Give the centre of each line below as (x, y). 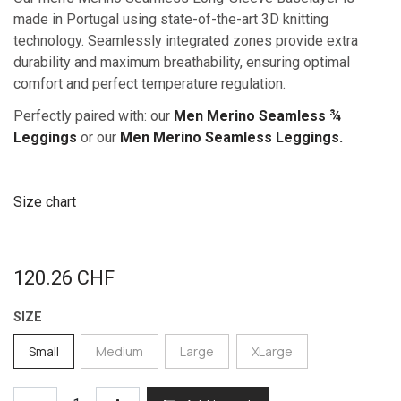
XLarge (272, 352)
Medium (120, 352)
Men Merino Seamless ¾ (257, 116)
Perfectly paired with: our (94, 116)
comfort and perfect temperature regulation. (149, 84)
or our (98, 138)
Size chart (45, 202)
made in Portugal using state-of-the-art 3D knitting (171, 20)
